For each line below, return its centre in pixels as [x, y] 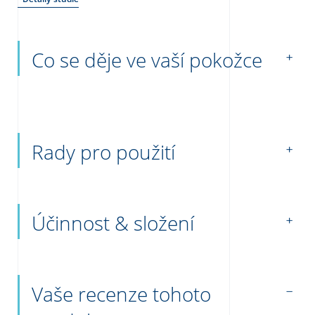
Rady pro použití [103, 152]
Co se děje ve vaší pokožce [147, 59]
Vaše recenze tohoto [121, 294]
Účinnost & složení [113, 223]
